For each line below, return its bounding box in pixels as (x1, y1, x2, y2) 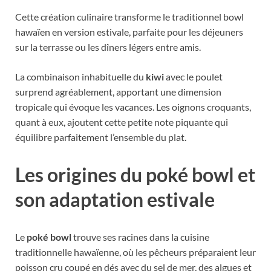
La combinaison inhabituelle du (15, 71, 146, 83)
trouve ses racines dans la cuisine (71, 230, 209, 243)
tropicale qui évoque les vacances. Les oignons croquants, (15, 101, 251, 113)
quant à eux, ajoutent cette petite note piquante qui (15, 116, 228, 128)
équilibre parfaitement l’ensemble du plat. (15, 131, 186, 143)
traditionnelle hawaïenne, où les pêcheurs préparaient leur (15, 246, 256, 258)
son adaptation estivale (15, 188, 215, 212)
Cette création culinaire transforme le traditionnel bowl (15, 11, 244, 23)
